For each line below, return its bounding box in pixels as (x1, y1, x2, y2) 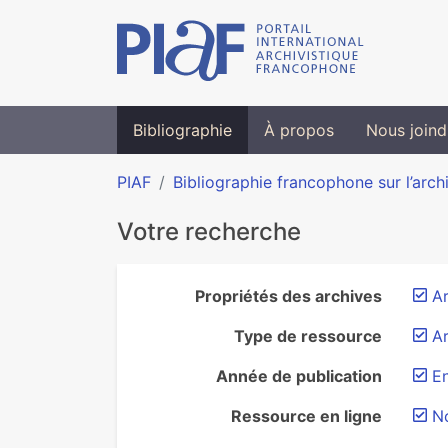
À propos (264, 120, 334, 140)
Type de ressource (234, 326, 382, 346)
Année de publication (216, 366, 382, 386)
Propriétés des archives (195, 286, 382, 306)
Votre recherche (117, 217, 301, 246)
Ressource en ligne (231, 406, 382, 426)
